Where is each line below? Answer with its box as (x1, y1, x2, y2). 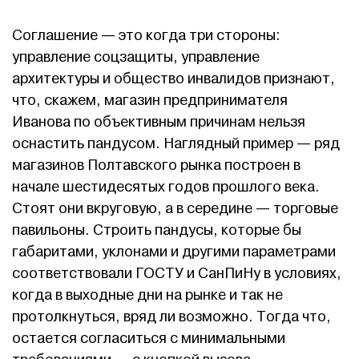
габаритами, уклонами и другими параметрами (12, 243, 336, 262)
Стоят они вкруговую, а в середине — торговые (12, 200, 338, 219)
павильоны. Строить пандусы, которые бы (12, 221, 301, 240)
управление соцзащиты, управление (12, 48, 260, 67)
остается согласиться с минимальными (12, 329, 285, 349)
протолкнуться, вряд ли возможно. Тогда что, (12, 308, 331, 327)
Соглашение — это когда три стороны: (12, 26, 280, 46)
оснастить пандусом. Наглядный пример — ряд (12, 135, 340, 154)
